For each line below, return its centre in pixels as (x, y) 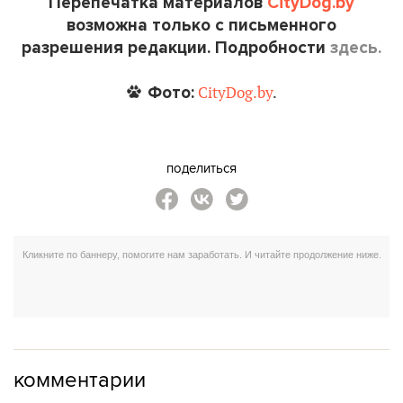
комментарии (80, 378)
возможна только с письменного (201, 25)
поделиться (201, 167)
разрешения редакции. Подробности (176, 47)
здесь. (356, 47)
